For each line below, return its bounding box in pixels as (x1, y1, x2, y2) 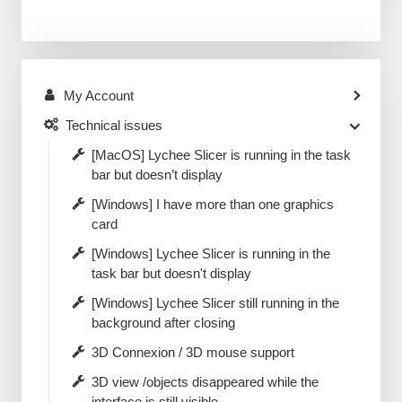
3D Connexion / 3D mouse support (91, 344, 294, 360)
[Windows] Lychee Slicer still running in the (91, 294, 339, 310)
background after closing (91, 314, 235, 330)
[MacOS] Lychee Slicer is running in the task (91, 146, 351, 162)
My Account (63, 87, 134, 103)
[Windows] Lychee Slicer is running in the (91, 245, 330, 261)
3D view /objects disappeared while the (91, 373, 319, 389)
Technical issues (65, 117, 162, 133)
